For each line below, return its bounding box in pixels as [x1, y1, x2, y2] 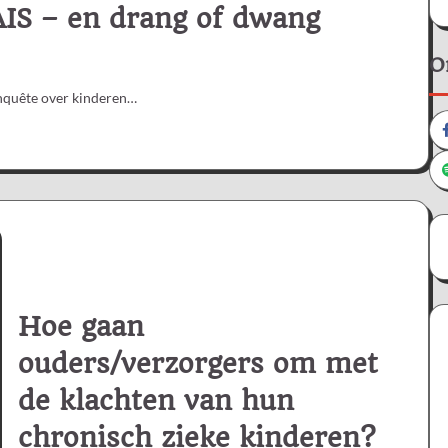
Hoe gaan [18, 310, 144, 343]
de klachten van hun [18, 384, 294, 417]
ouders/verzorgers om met [18, 347, 378, 380]
